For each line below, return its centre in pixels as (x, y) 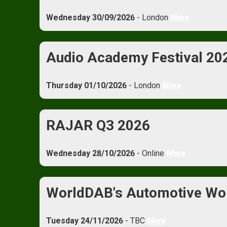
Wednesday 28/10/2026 (90, 153)
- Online (150, 153)
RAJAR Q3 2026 (98, 125)
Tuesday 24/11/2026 (84, 221)
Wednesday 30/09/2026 (90, 18)
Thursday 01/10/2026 (86, 85)
